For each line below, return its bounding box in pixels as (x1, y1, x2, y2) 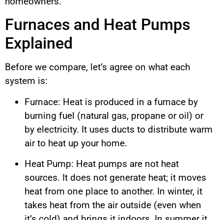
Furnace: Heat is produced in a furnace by (25, 96, 198, 108)
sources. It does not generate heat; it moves (25, 172, 206, 184)
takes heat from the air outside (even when (25, 199, 201, 211)
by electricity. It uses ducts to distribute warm (25, 123, 213, 135)
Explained (5, 34, 73, 53)
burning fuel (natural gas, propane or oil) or (25, 110, 203, 121)
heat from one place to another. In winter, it (25, 186, 202, 197)
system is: (5, 75, 48, 87)
